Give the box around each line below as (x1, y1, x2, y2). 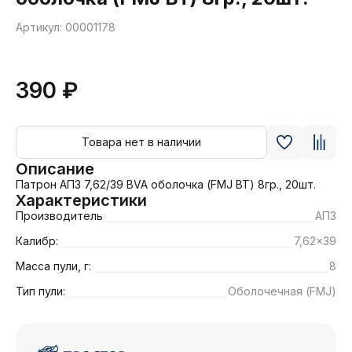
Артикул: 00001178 (16, 20, 115, 35)
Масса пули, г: (16, 259, 91, 273)
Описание (16, 159, 94, 179)
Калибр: (16, 234, 58, 248)
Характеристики (16, 191, 147, 211)
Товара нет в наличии (82, 135, 201, 149)
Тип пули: (16, 284, 65, 299)
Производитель (16, 209, 103, 223)
